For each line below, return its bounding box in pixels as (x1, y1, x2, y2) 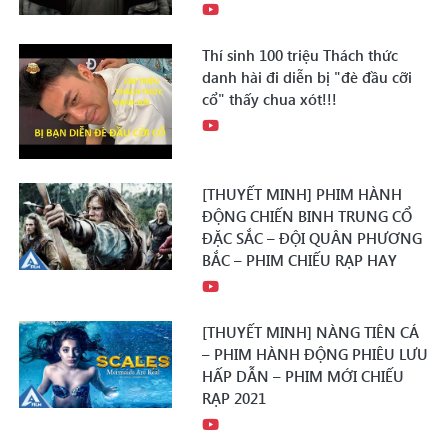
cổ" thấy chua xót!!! (202, 89, 338, 110)
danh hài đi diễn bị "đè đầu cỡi (202, 67, 413, 88)
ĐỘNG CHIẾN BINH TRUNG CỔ (202, 206, 413, 227)
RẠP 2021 (202, 388, 267, 409)
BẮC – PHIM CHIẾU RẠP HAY (202, 250, 398, 271)
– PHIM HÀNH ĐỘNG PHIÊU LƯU (202, 344, 429, 365)
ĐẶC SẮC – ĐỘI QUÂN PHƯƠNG (202, 228, 423, 249)
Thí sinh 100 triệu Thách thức (202, 45, 399, 66)
